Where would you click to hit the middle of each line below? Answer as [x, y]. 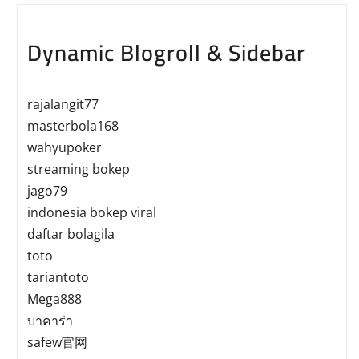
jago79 [47, 191]
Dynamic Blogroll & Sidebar [166, 53]
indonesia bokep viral [92, 213]
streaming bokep [79, 169]
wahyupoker [65, 148]
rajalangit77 [63, 105]
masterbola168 [73, 126]
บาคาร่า [50, 321]
